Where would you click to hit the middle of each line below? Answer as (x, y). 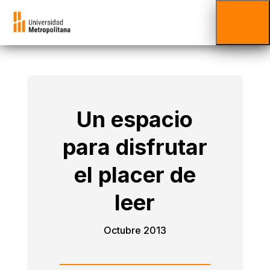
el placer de (135, 175)
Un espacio (135, 119)
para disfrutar (135, 147)
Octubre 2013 (135, 230)
